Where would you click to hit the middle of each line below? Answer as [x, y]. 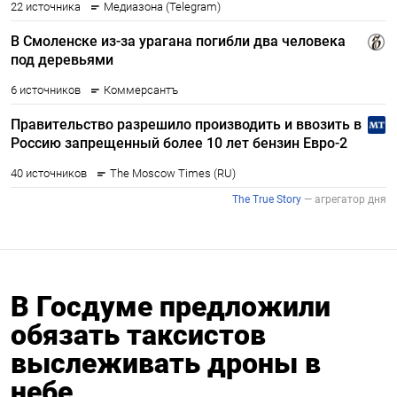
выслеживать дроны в [166, 363]
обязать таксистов [138, 335]
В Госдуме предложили [171, 306]
